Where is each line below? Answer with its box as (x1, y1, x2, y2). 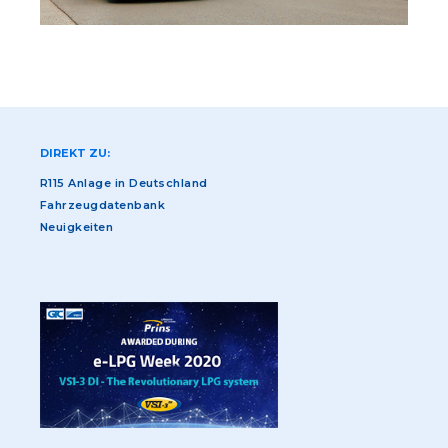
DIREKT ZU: (40, 146, 110, 161)
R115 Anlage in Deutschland (40, 176, 208, 191)
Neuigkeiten (40, 220, 114, 235)
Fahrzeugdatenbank (40, 198, 166, 213)
